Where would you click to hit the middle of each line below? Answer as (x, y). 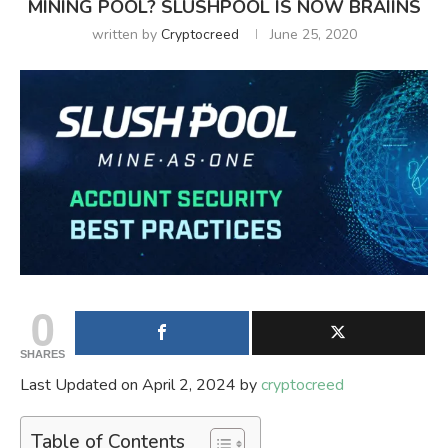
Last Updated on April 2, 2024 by (140, 384)
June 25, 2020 (313, 35)
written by (126, 35)
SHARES (42, 353)
